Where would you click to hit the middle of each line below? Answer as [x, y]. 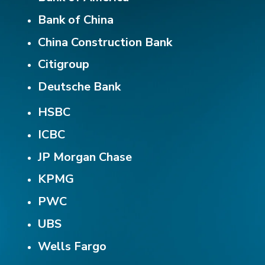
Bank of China [77, 20]
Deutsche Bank [81, 87]
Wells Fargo [74, 246]
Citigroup [65, 64]
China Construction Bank [106, 42]
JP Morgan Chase [86, 157]
